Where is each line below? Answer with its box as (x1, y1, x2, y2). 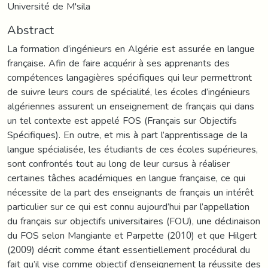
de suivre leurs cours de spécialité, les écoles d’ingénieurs (7, 82, 250, 101)
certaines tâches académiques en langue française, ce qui (7, 168, 245, 187)
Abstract (7, 18, 54, 41)
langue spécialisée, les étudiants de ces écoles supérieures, (7, 139, 258, 159)
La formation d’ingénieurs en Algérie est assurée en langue (7, 39, 255, 58)
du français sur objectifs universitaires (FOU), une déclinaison (7, 211, 260, 230)
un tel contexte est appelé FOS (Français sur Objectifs (7, 111, 237, 130)
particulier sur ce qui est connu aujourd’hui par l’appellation (7, 197, 249, 216)
